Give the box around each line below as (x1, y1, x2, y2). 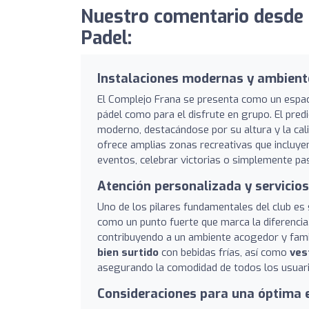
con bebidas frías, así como (159, 245, 290, 259)
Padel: (81, 26, 132, 50)
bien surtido (97, 245, 159, 259)
